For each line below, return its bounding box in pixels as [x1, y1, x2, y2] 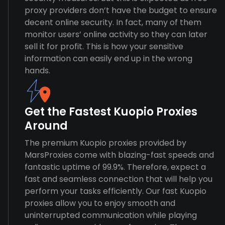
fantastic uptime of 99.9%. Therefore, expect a [25, 161, 206, 173]
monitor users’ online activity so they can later [25, 29, 207, 40]
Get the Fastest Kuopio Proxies [25, 104, 197, 120]
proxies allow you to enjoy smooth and [25, 197, 175, 209]
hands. [25, 65, 50, 76]
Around [25, 118, 68, 134]
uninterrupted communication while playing [25, 209, 197, 221]
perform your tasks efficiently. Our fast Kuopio [25, 185, 206, 197]
